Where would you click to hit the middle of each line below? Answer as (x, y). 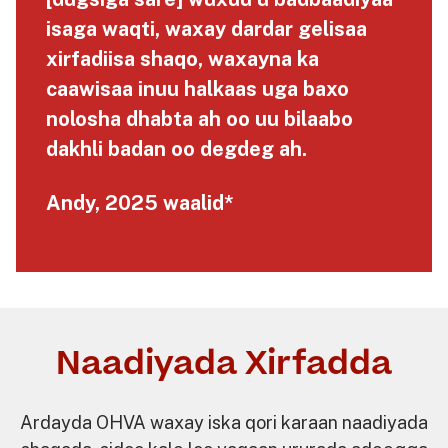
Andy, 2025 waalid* (139, 202)
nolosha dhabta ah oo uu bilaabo (199, 118)
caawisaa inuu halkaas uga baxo (197, 88)
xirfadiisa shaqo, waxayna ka (182, 58)
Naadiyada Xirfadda (224, 363)
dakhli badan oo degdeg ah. (176, 148)
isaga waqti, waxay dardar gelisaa (206, 28)
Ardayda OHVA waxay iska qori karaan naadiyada (224, 422)
